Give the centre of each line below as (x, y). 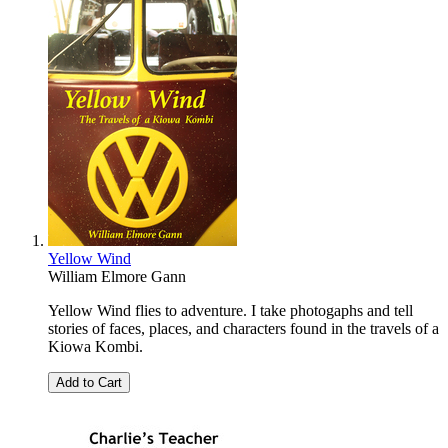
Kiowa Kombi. (97, 347)
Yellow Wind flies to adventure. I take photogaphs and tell (230, 311)
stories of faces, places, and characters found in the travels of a (243, 329)
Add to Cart (89, 383)
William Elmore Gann (117, 277)
